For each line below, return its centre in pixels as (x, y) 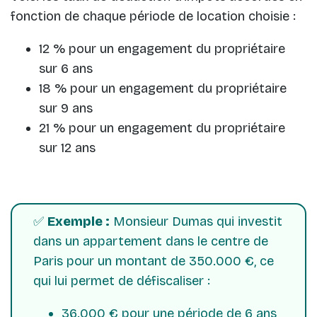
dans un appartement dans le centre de (151, 241)
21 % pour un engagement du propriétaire (162, 128)
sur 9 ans (66, 108)
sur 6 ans (66, 68)
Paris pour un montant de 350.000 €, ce (154, 261)
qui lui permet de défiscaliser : (122, 281)
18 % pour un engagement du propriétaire (163, 88)
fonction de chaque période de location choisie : (153, 16)
